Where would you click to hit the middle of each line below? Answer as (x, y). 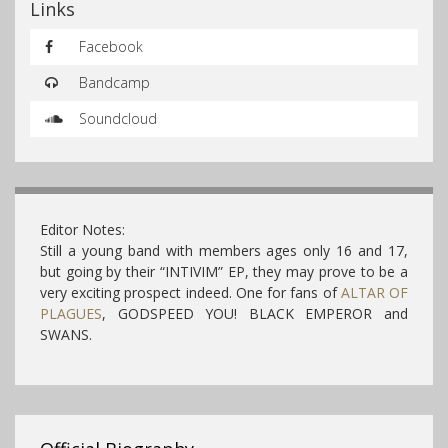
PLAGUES (71, 313)
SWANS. (66, 334)
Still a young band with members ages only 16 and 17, (224, 250)
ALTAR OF (374, 292)
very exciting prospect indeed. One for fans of (190, 292)
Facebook (109, 46)
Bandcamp (112, 82)
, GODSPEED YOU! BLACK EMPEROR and (255, 313)
